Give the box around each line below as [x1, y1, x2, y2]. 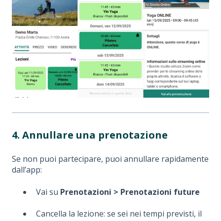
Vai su [36, 186, 60, 197]
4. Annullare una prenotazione [12, 128, 168, 142]
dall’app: [12, 164, 42, 176]
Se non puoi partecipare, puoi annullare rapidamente [12, 153, 209, 165]
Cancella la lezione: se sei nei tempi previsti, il [36, 208, 202, 219]
